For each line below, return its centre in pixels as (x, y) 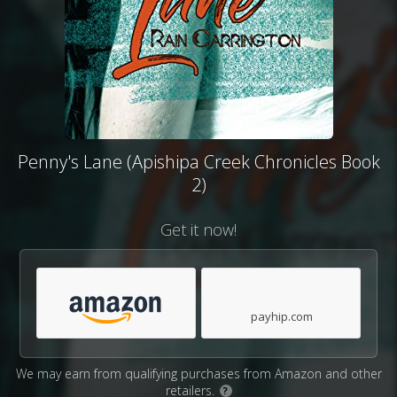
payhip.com (282, 316)
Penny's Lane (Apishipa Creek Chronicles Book (198, 162)
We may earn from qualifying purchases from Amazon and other (198, 374)
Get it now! (198, 230)
